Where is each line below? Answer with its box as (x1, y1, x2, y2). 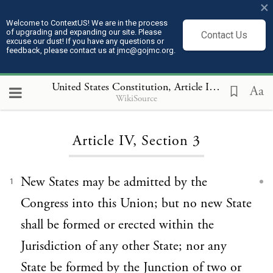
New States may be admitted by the (21, 174, 207, 191)
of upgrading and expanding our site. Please (6, 27, 161, 37)
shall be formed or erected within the (21, 216, 214, 233)
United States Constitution (52, 79, 168, 94)
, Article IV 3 (168, 79, 209, 94)
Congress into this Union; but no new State (21, 195, 252, 212)
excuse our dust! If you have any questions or (6, 37, 164, 46)
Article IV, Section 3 (73, 132, 200, 151)
